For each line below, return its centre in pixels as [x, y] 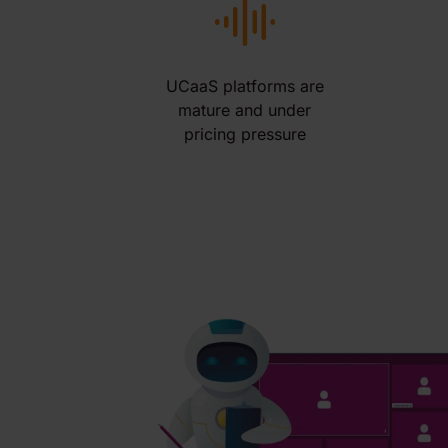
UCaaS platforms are [244, 86]
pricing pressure [244, 134]
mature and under [244, 110]
